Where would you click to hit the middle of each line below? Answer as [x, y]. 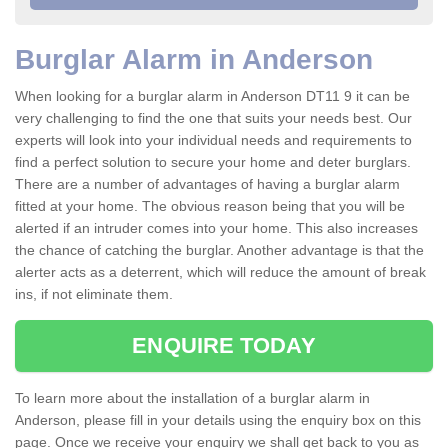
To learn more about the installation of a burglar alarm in [192, 398]
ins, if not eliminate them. [96, 294]
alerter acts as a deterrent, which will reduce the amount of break [220, 272]
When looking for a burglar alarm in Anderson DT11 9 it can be [212, 96]
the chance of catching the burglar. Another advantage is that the [219, 250]
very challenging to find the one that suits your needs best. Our [213, 118]
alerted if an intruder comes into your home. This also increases [216, 228]
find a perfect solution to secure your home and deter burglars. [213, 162]
